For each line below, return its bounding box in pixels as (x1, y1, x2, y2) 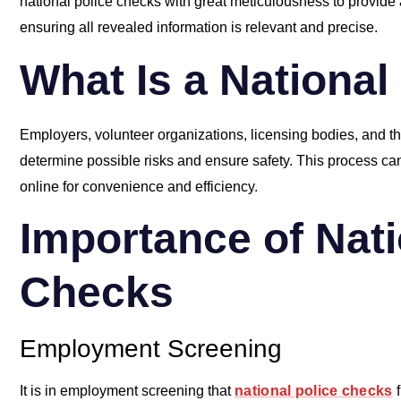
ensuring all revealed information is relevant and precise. (20, 20, 378, 36)
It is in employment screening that (20, 383, 235, 399)
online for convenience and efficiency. (20, 178, 258, 194)
